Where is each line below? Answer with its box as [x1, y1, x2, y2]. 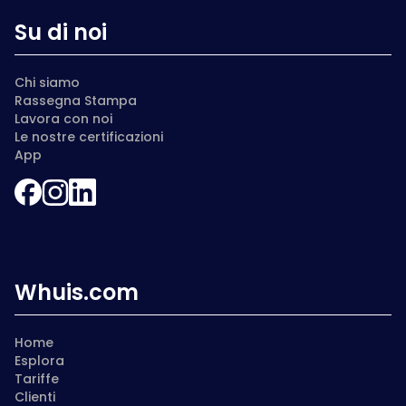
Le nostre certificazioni [14, 128, 163, 146]
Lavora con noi [14, 110, 112, 128]
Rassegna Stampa [14, 92, 137, 110]
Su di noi [14, 17, 107, 47]
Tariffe [14, 370, 59, 388]
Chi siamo [14, 73, 80, 92]
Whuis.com [14, 277, 139, 307]
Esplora [14, 352, 64, 370]
